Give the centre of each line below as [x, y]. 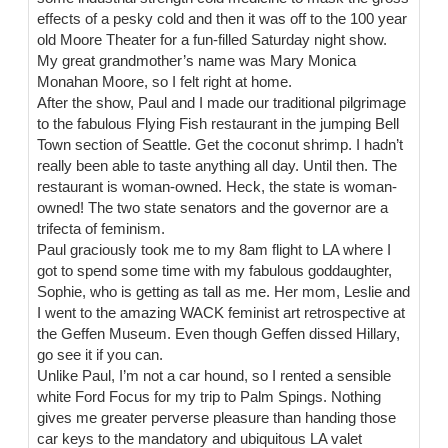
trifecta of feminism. [101, 229]
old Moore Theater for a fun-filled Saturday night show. [212, 40]
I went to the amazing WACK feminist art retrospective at [221, 313]
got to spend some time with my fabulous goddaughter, [215, 271]
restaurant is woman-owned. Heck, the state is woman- [217, 187]
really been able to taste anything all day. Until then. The [217, 166]
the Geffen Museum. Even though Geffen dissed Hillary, [219, 334]
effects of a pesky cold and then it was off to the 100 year [222, 19]
